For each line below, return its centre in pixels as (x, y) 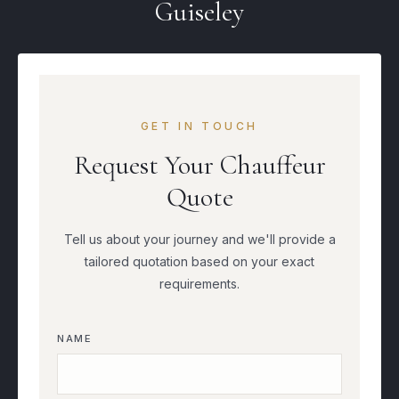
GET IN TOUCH (199, 126)
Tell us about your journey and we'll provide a (199, 239)
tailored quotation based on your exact (199, 261)
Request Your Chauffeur (199, 165)
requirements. (199, 284)
